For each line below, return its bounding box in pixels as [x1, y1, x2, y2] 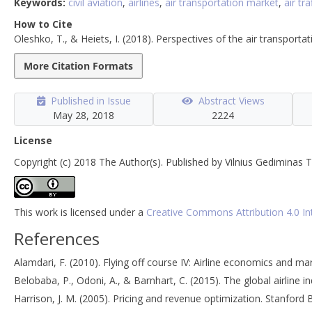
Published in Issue [50, 93, 131, 107]
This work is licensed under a [14, 205, 146, 219]
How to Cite [14, 17, 72, 31]
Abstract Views [198, 93, 265, 107]
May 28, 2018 [53, 108, 114, 122]
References [14, 226, 100, 250]
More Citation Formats [24, 58, 133, 72]
